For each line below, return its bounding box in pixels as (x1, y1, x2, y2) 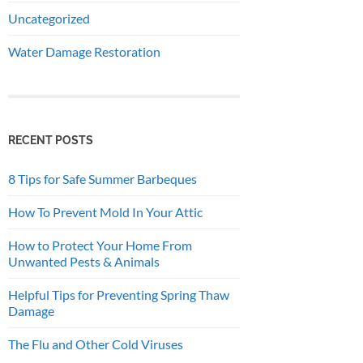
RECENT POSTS (8, 132, 93, 147)
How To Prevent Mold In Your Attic (8, 203, 203, 220)
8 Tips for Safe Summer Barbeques (8, 170, 197, 186)
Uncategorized (8, 10, 90, 26)
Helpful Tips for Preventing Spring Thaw (8, 286, 229, 302)
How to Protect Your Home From (8, 237, 192, 253)
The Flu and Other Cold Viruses (8, 335, 183, 352)
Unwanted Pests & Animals (8, 253, 160, 269)
